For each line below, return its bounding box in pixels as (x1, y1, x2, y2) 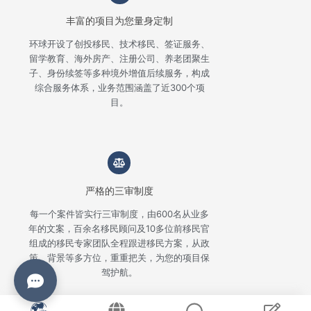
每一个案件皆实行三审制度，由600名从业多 (29, 208, 209, 219)
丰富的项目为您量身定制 (66, 14, 174, 26)
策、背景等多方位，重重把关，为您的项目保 (28, 251, 210, 263)
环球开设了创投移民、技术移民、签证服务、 (29, 37, 210, 49)
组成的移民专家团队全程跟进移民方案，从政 (28, 237, 210, 249)
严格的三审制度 (85, 184, 153, 196)
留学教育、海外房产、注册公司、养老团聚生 (29, 52, 210, 64)
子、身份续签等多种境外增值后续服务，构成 (29, 67, 210, 78)
